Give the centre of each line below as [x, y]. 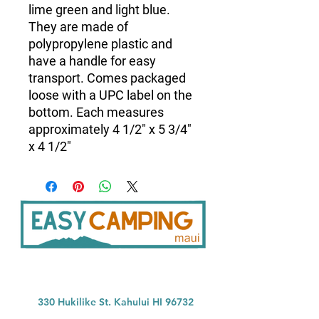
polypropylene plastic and [100, 44]
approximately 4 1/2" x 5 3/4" [110, 130]
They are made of [78, 27]
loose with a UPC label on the [110, 95]
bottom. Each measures [96, 113]
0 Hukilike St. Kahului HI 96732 [121, 302]
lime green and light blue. [99, 10]
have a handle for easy [92, 61]
